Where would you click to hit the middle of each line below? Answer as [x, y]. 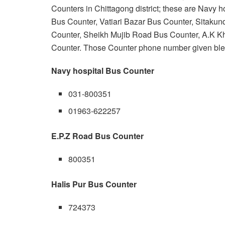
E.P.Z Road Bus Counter [97, 136]
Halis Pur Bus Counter [94, 184]
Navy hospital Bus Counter [103, 71]
